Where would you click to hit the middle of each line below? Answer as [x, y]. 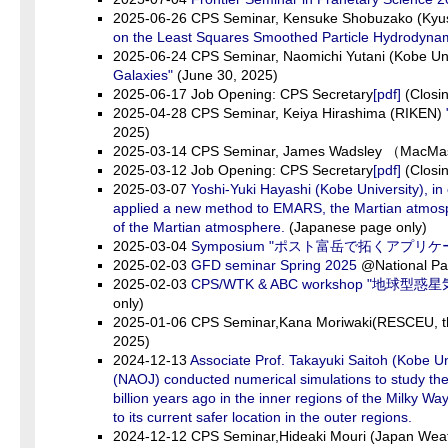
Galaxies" [143, 75]
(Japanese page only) [356, 227]
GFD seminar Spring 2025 [276, 265]
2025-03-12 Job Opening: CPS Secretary [243, 170]
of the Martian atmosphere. [199, 227]
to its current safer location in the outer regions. [262, 417]
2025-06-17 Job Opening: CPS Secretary [243, 94]
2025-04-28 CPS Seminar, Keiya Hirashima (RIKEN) [279, 113]
